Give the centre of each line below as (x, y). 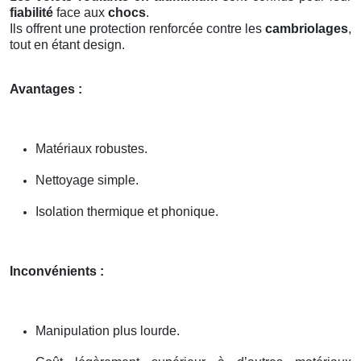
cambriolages (307, 28)
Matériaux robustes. (91, 148)
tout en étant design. (67, 44)
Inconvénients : (57, 271)
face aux (81, 12)
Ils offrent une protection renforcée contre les (137, 28)
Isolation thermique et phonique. (127, 211)
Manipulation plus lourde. (108, 330)
